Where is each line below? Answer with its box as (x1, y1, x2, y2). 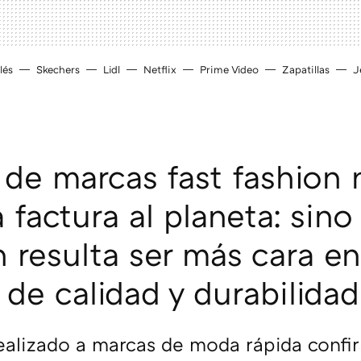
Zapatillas (282, 63, 330, 76)
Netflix (143, 63, 176, 76)
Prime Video (200, 63, 259, 76)
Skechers (36, 63, 80, 76)
